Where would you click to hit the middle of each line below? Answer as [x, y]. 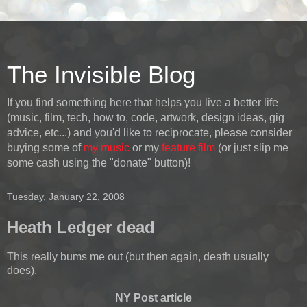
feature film [188, 148]
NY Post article [153, 297]
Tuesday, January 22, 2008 [66, 197]
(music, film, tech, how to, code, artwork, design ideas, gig [146, 118]
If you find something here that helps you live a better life [143, 102]
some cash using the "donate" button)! [99, 163]
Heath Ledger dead [81, 227]
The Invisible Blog [101, 75]
